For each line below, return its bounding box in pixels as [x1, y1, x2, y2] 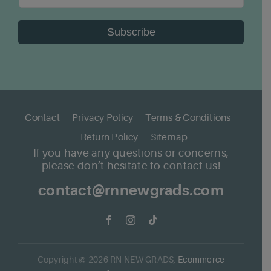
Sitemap [150, 131, 188, 143]
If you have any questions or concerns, [33, 147, 229, 160]
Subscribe [106, 26, 155, 39]
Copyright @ [37, 255, 88, 265]
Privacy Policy [71, 112, 134, 123]
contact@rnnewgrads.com [38, 182, 224, 200]
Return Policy [80, 131, 139, 143]
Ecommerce [177, 255, 225, 265]
